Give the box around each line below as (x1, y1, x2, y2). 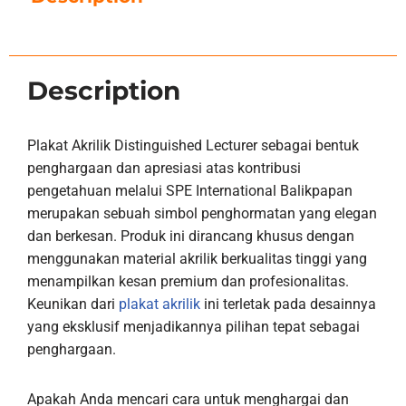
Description (27, 75, 180, 107)
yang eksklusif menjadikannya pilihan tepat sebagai (27, 318, 360, 336)
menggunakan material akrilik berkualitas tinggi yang (27, 250, 367, 268)
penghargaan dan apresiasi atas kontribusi (27, 159, 301, 178)
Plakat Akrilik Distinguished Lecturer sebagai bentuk (27, 137, 359, 155)
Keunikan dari (27, 295, 119, 314)
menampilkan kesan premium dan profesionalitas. (27, 273, 349, 291)
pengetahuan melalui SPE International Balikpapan (27, 182, 353, 200)
